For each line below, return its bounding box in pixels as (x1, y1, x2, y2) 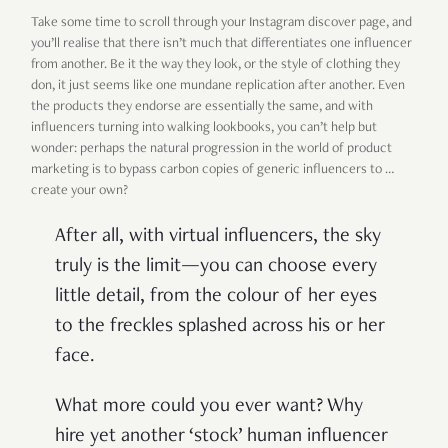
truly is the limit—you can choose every (55, 257, 377, 278)
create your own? (31, 184, 131, 199)
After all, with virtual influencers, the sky (55, 227, 381, 248)
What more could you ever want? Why (55, 397, 363, 418)
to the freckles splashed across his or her (55, 317, 385, 338)
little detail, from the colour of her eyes (55, 287, 377, 308)
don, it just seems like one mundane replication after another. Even (31, 79, 405, 94)
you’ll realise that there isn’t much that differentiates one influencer (31, 37, 412, 52)
